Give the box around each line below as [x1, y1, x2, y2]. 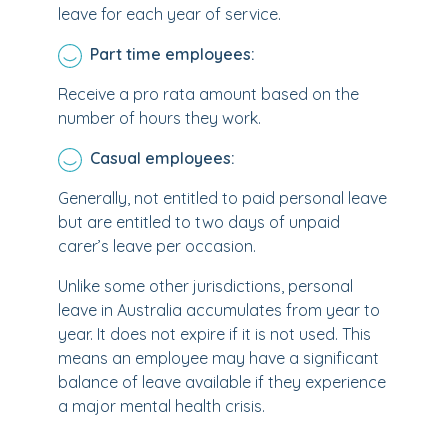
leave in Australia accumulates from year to [58, 300, 380, 320]
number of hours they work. [58, 108, 261, 128]
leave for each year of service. [58, 4, 281, 24]
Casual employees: [90, 148, 235, 168]
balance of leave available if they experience [58, 372, 386, 392]
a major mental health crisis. [58, 396, 265, 416]
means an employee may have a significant [58, 348, 379, 368]
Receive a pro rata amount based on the [58, 84, 359, 104]
